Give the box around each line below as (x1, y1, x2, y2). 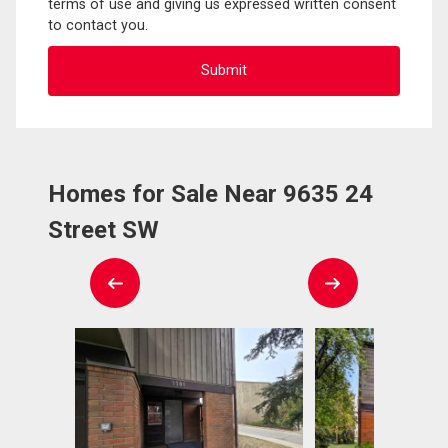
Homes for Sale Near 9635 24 (48, 179, 373, 208)
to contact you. (48, 16, 148, 34)
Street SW (48, 215, 159, 244)
